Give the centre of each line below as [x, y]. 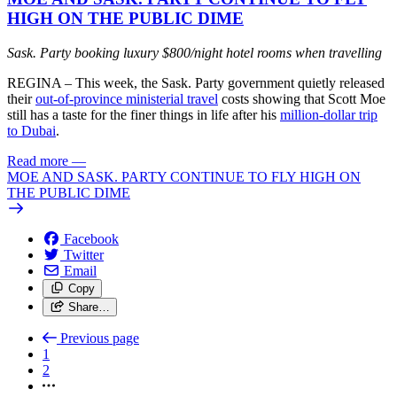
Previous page [100, 338]
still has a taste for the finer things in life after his [144, 114]
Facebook [91, 238]
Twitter [84, 254]
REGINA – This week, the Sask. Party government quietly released [196, 82]
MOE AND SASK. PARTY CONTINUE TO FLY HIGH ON [184, 176]
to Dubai [31, 130]
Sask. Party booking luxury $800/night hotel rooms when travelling [195, 52]
